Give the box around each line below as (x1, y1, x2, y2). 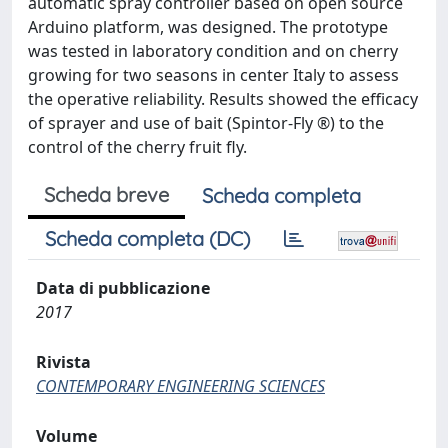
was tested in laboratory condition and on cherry (28, 39, 398, 62)
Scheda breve (44, 181, 169, 207)
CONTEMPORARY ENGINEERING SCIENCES (36, 374, 325, 397)
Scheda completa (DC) (45, 225, 250, 251)
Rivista (36, 350, 91, 373)
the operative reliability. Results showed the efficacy (28, 87, 418, 110)
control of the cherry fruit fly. (28, 135, 247, 158)
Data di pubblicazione (36, 276, 210, 299)
